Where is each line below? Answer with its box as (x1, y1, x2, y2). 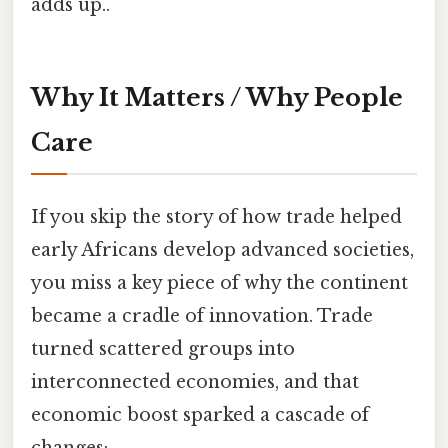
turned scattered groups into (31, 337, 295, 360)
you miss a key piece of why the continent (31, 271, 408, 294)
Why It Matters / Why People (31, 82, 403, 112)
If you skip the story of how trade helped (31, 205, 402, 228)
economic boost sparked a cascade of (31, 403, 369, 426)
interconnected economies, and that (31, 370, 359, 393)
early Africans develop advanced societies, (31, 238, 414, 261)
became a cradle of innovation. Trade (31, 304, 373, 327)
